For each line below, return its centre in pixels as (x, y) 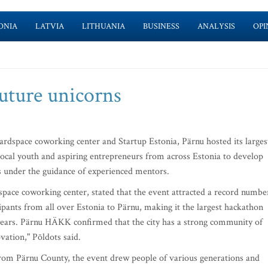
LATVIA (49, 26)
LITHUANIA (103, 26)
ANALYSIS (216, 26)
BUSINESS (161, 26)
